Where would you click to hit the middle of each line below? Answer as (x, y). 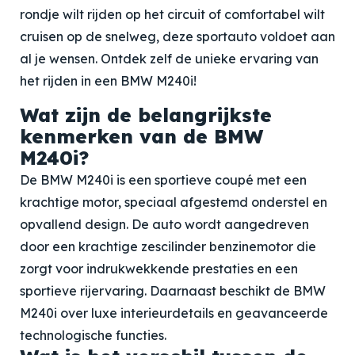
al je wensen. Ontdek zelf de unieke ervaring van (169, 59)
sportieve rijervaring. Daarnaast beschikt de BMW (173, 291)
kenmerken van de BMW (141, 136)
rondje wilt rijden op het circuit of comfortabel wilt (172, 14)
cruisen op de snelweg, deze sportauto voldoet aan (177, 36)
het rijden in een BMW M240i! (108, 81)
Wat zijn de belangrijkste (146, 115)
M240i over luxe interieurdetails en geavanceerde (174, 313)
